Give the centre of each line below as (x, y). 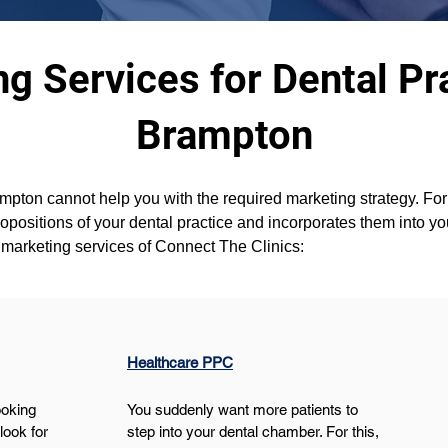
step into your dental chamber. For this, (254, 431)
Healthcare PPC (179, 362)
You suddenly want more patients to (244, 409)
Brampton (224, 135)
